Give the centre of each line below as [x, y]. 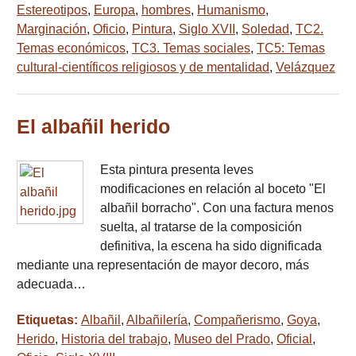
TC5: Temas [291, 48]
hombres [166, 10]
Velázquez [306, 68]
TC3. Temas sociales [191, 48]
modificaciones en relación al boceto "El [213, 189]
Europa [114, 10]
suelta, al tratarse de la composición [201, 227]
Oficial [294, 339]
